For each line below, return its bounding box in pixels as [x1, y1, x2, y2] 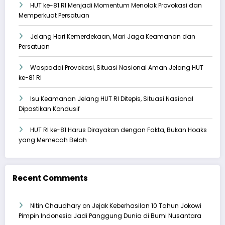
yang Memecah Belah [19, 135, 87, 144]
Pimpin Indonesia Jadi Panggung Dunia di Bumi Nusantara [19, 211, 201, 220]
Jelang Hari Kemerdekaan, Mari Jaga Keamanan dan [30, 32, 195, 41]
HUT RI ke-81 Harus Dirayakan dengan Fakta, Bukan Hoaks [30, 125, 207, 134]
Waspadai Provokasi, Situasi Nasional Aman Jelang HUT [30, 63, 203, 72]
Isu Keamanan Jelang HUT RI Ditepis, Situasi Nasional [30, 94, 193, 103]
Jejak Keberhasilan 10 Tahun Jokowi [92, 201, 201, 210]
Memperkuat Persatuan [19, 11, 89, 20]
